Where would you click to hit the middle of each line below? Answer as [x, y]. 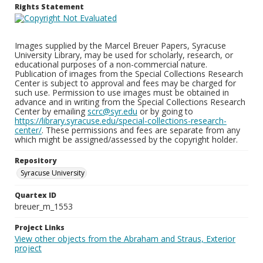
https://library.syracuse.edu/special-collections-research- [121, 121]
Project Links [40, 227]
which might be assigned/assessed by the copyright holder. [126, 139]
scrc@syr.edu [112, 111]
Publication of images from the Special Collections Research [129, 74]
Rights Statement [49, 7]
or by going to [165, 111]
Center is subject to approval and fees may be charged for [125, 83]
